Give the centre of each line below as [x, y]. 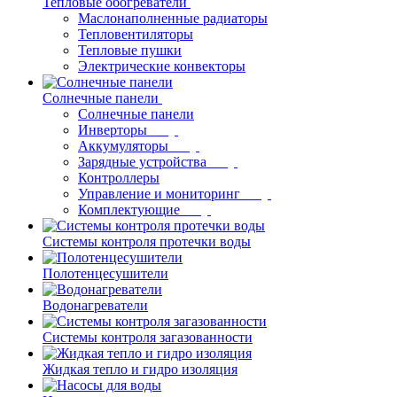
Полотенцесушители [105, 273]
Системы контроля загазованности [148, 337]
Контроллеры [119, 178]
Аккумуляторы [123, 146]
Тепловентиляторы [136, 34]
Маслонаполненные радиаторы [173, 18]
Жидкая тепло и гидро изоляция [140, 369]
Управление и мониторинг [159, 194]
